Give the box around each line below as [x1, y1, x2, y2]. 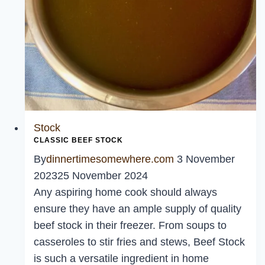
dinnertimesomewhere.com [46, 153, 174, 166]
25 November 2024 [57, 170, 148, 182]
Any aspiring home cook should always [34, 186, 217, 199]
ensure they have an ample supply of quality [34, 203, 241, 215]
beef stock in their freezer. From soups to [34, 219, 227, 232]
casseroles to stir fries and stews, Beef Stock [34, 236, 245, 248]
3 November [177, 153, 235, 166]
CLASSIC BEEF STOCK [34, 136, 123, 145]
